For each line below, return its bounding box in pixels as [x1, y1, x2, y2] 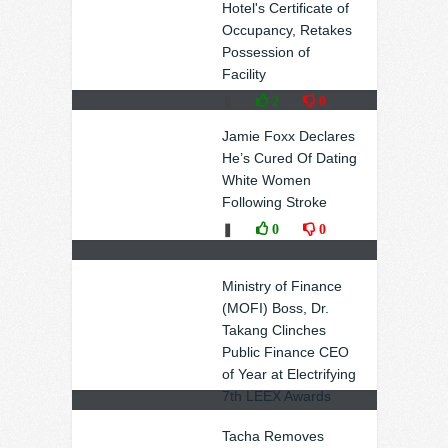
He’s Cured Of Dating [221, 150, 357, 166]
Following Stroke [221, 194, 327, 210]
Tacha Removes [221, 428, 324, 444]
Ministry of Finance [221, 278, 342, 294]
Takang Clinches [221, 322, 326, 338]
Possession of [221, 44, 310, 60]
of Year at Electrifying [221, 366, 356, 382]
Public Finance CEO [221, 344, 349, 360]
